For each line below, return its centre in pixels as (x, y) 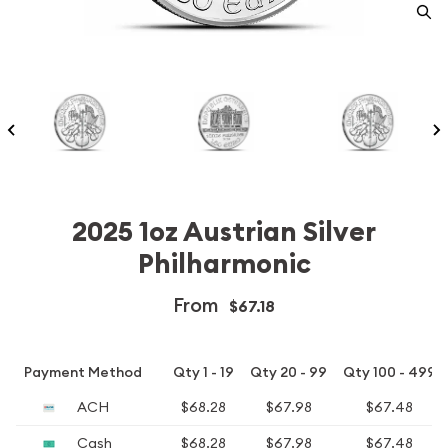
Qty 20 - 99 (288, 372)
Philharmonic (224, 264)
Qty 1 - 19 (203, 372)
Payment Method (83, 372)
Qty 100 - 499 (389, 372)
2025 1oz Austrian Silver (224, 232)
